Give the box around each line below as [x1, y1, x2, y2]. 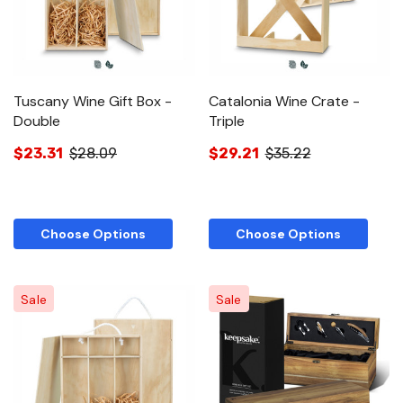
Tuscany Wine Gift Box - [13, 92, 172, 112]
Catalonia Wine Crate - [208, 92, 360, 112]
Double [13, 112, 60, 131]
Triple [208, 112, 245, 131]
